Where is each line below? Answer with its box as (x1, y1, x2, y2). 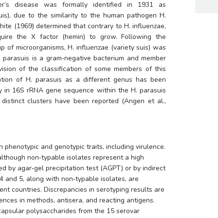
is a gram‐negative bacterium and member (29, 54, 166, 63)
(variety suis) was (108, 43, 166, 52)
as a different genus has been (61, 75, 166, 84)
